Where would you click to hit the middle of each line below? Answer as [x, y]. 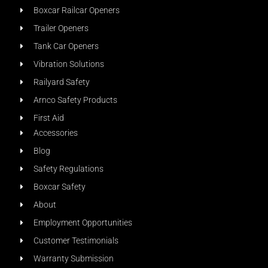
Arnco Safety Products [75, 100]
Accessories [55, 133]
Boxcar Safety [59, 187]
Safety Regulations [68, 169]
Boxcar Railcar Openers [76, 10]
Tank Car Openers [66, 46]
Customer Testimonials [76, 240]
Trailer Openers [61, 28]
